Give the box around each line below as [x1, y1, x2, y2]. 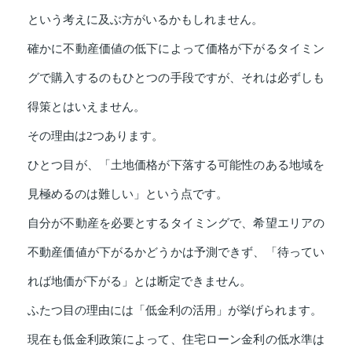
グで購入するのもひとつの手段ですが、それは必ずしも [27, 71, 324, 85]
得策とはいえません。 [27, 101, 145, 114]
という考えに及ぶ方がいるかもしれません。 [27, 13, 263, 27]
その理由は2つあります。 [27, 130, 163, 143]
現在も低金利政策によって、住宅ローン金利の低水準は [27, 333, 324, 346]
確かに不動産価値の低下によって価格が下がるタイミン [27, 42, 324, 56]
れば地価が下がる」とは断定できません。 [27, 275, 251, 288]
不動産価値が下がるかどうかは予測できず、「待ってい [27, 246, 324, 259]
